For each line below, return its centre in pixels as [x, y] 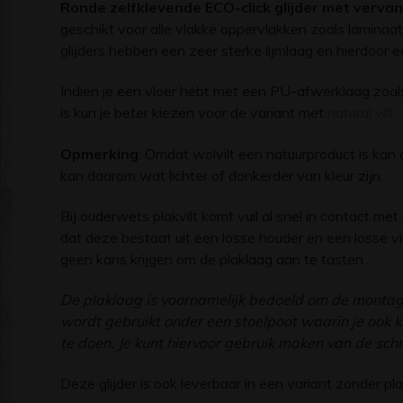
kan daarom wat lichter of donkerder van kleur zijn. [222, 175]
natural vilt [361, 113]
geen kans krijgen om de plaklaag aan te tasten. [213, 259]
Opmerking [99, 153]
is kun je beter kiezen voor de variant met [194, 113]
